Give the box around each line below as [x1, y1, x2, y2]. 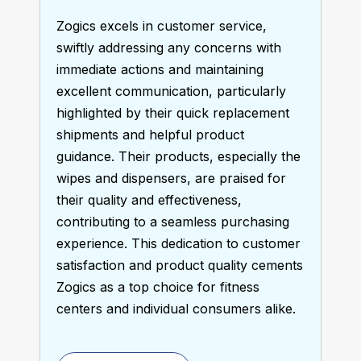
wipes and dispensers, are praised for [56, 170, 286, 186]
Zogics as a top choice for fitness [56, 279, 259, 295]
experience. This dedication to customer [56, 235, 301, 251]
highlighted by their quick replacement [56, 105, 289, 121]
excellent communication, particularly [56, 83, 286, 99]
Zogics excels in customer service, [56, 18, 267, 34]
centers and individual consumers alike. [56, 301, 296, 317]
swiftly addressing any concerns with [56, 39, 281, 56]
